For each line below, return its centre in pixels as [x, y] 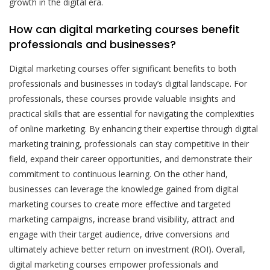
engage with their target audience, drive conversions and [119, 234]
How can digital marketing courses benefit [124, 29]
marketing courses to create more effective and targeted [120, 204]
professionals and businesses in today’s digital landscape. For [128, 83]
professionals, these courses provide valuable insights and [122, 98]
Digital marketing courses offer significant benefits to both [123, 68]
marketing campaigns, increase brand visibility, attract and [122, 219]
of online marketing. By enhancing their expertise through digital [133, 128]
